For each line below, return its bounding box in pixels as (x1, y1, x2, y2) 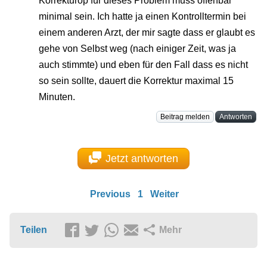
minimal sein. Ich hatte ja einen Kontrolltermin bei (39, 11, 246, 22)
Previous (89, 189, 131, 200)
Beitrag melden (160, 113, 210, 122)
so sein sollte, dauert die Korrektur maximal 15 (39, 76, 234, 86)
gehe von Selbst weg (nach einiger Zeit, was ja (39, 44, 236, 54)
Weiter (150, 189, 179, 200)
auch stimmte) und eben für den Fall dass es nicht (39, 60, 248, 70)
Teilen (20, 225, 47, 235)
